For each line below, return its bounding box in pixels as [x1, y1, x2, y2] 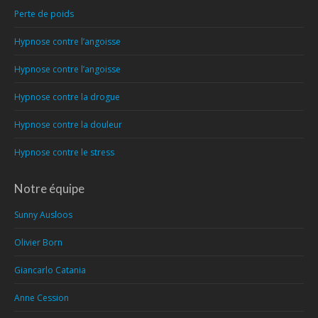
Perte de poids [14, 8, 74, 20]
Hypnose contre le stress [14, 146, 114, 158]
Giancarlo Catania [14, 264, 86, 276]
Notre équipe [14, 181, 84, 196]
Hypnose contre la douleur [14, 119, 122, 131]
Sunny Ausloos [14, 209, 72, 221]
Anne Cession [14, 292, 69, 304]
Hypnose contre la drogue [14, 91, 120, 103]
